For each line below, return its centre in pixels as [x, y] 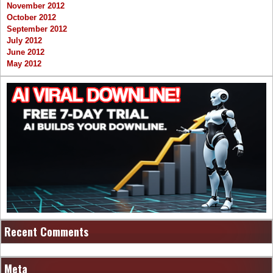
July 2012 [24, 41]
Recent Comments [46, 232]
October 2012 [31, 18]
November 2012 [36, 6]
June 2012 [26, 52]
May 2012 [24, 64]
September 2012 [37, 29]
